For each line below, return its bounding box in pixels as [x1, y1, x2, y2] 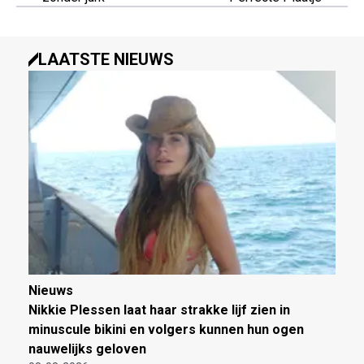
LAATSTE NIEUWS [38, 49, 174, 69]
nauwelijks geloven [28, 341, 146, 357]
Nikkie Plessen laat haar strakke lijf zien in [28, 302, 290, 318]
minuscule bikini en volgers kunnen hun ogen [28, 322, 304, 338]
